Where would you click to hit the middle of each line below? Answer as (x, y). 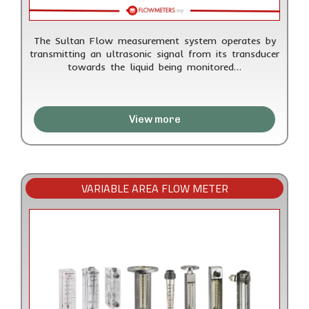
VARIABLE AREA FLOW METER (154, 188)
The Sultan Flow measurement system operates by (154, 40)
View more (154, 119)
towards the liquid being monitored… (154, 67)
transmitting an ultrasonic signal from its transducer (154, 53)
